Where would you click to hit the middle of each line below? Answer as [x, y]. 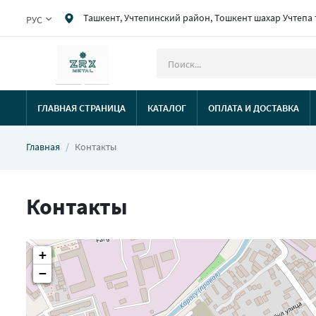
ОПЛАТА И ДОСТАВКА [254, 109]
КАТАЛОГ [167, 109]
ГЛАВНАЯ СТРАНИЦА [81, 109]
